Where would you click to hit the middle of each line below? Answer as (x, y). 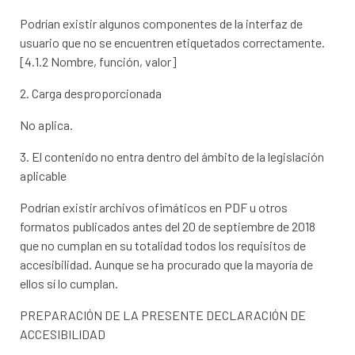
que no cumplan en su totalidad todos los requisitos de (163, 246)
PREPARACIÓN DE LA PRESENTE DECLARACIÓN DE (163, 315)
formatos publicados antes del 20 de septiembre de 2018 (168, 227)
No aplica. (47, 125)
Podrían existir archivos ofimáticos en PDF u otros (154, 208)
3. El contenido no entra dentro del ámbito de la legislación (172, 157)
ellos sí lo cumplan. (69, 284)
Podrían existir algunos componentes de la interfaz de (162, 24)
